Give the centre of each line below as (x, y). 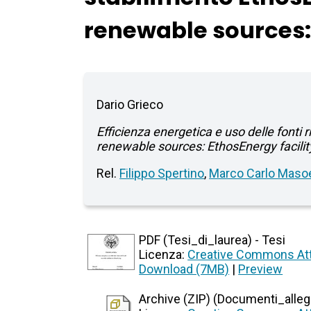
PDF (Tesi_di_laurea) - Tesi (212, 240)
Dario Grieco (130, 105)
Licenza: (163, 255)
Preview (261, 269)
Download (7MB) (184, 269)
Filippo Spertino (162, 174)
